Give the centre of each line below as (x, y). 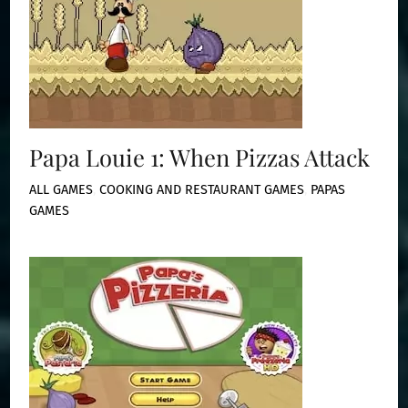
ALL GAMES (61, 189)
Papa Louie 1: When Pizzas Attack (200, 156)
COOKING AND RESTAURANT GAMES (202, 189)
